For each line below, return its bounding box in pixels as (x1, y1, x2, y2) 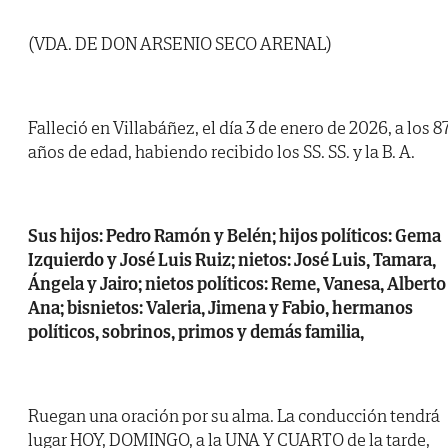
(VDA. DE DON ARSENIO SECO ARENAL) (28, 32, 332, 56)
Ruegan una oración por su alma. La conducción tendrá (28, 404, 440, 428)
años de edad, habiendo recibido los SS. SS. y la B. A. (28, 140, 415, 164)
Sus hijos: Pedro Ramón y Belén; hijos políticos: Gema (28, 224, 441, 248)
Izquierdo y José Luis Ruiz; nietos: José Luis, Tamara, (28, 248, 436, 272)
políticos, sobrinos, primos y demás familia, (28, 320, 364, 344)
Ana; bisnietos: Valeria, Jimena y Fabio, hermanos (28, 296, 413, 320)
